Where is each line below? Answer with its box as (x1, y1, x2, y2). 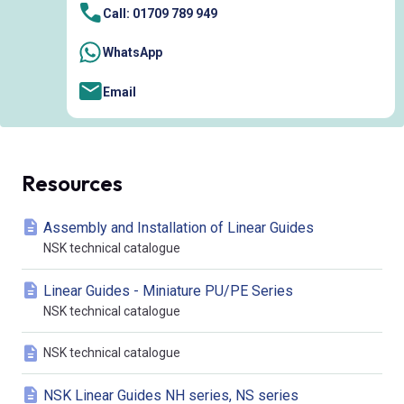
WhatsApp (103, 45, 162, 60)
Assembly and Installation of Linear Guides (43, 219, 314, 236)
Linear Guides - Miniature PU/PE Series (43, 282, 293, 299)
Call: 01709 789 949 (103, 5, 217, 21)
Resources (22, 170, 123, 197)
